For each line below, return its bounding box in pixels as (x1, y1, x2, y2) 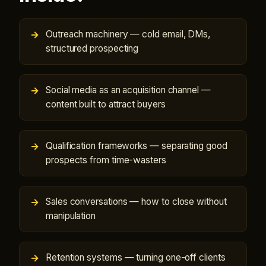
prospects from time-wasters (46, 154, 166, 166)
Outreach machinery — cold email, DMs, (46, 28, 211, 40)
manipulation (46, 210, 96, 221)
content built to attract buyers (46, 99, 166, 110)
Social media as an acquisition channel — (46, 84, 211, 96)
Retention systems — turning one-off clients (46, 252, 226, 263)
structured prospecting (46, 43, 139, 54)
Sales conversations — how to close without (46, 196, 227, 207)
